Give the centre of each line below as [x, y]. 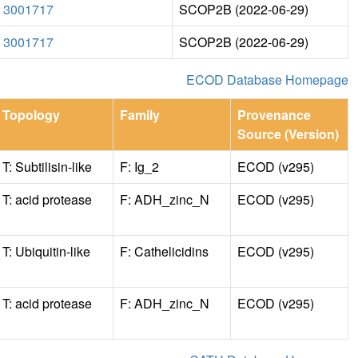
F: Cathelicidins [164, 251]
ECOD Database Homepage [267, 79]
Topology [31, 114]
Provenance [274, 114]
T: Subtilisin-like [47, 166]
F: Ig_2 [139, 166]
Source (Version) [288, 133]
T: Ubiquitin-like [46, 251]
